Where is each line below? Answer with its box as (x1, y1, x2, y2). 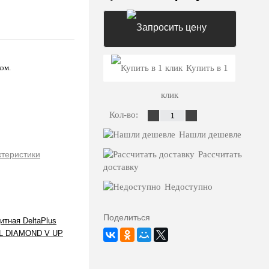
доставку (103, 162, 139, 172)
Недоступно (165, 182, 213, 192)
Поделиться (103, 213, 150, 223)
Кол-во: (109, 110, 141, 120)
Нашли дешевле (179, 130, 241, 140)
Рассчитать (198, 150, 242, 160)
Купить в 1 (186, 63, 228, 73)
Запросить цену (134, 59, 205, 70)
